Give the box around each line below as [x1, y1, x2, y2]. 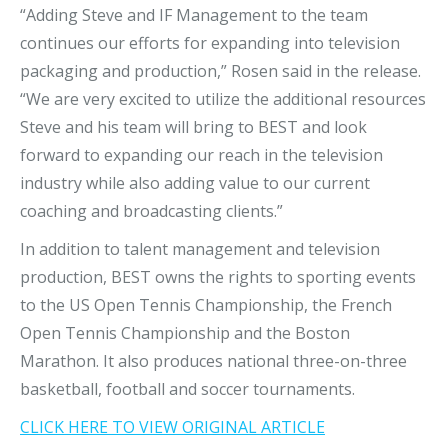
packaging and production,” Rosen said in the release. [20, 60, 421, 82]
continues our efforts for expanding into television [20, 32, 400, 54]
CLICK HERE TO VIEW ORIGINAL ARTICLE [20, 416, 325, 438]
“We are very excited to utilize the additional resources [20, 88, 426, 110]
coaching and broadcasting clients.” [20, 200, 283, 222]
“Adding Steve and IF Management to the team [20, 4, 368, 26]
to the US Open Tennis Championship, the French [20, 294, 392, 316]
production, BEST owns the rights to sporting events [20, 266, 416, 288]
